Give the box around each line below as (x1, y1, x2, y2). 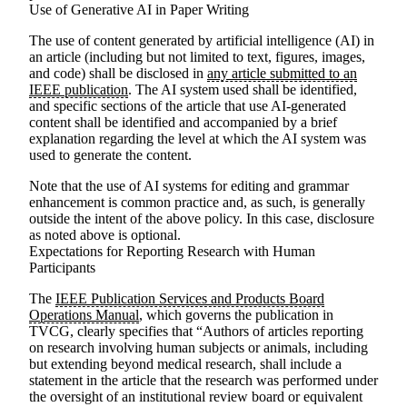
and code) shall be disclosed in (29, 65, 207, 81)
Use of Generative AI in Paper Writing (29, 2, 249, 17)
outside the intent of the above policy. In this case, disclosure (29, 211, 374, 226)
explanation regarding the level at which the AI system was (29, 131, 366, 146)
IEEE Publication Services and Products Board (55, 291, 324, 306)
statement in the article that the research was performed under (29, 372, 378, 388)
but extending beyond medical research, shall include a (29, 356, 342, 372)
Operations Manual (29, 307, 139, 323)
